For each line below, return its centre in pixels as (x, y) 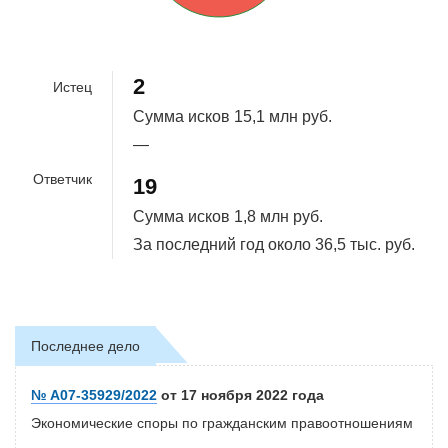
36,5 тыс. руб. (363, 245)
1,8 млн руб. (276, 217)
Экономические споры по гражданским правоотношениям (222, 423)
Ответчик (62, 179)
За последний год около (222, 245)
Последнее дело (85, 346)
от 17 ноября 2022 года (240, 395)
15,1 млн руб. (281, 117)
